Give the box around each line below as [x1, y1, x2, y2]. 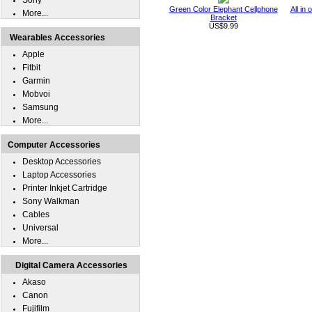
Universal [22, 223, 58, 233]
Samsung [22, 102, 58, 112]
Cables [22, 210, 49, 219]
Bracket [210, 13, 237, 22]
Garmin [22, 76, 50, 86]
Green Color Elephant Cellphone [169, 5, 278, 13]
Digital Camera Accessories [15, 260, 127, 270]
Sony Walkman [22, 196, 79, 206]
